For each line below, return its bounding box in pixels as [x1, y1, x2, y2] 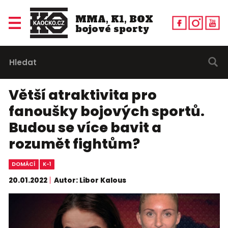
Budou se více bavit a [8, 118, 161, 137]
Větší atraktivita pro [8, 85, 157, 105]
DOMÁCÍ [11, 160, 36, 168]
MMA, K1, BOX [75, 12, 153, 25]
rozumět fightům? [8, 134, 140, 154]
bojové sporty [75, 22, 149, 35]
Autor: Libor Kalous [54, 175, 126, 185]
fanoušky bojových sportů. [8, 102, 205, 121]
